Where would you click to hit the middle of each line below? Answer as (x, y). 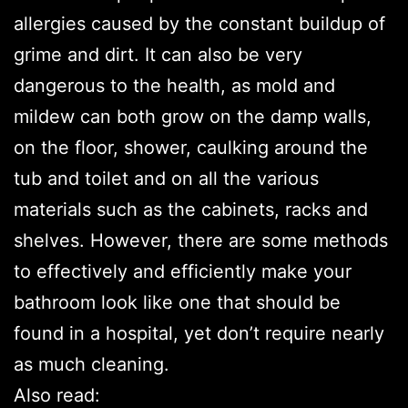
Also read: (57, 395)
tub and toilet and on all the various (166, 178)
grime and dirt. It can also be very (158, 54)
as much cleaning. (92, 364)
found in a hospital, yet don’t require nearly (199, 333)
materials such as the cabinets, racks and (191, 209)
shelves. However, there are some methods (201, 240)
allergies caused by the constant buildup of (199, 23)
